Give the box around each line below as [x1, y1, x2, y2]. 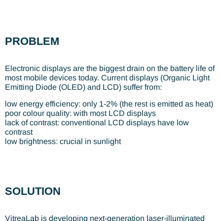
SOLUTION [5, 185, 61, 198]
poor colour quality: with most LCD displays [5, 109, 156, 117]
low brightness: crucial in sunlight [5, 137, 121, 146]
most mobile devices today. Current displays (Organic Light [5, 74, 210, 82]
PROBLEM [5, 35, 59, 48]
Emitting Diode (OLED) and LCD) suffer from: [5, 83, 162, 92]
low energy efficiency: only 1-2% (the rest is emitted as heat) [5, 99, 213, 108]
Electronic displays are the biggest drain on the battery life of [5, 64, 215, 73]
